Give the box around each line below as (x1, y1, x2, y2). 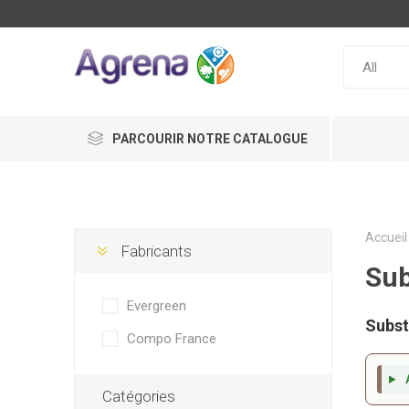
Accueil (364, 230, 407, 245)
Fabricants (120, 242, 192, 260)
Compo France (126, 330, 216, 347)
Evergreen (126, 298, 186, 314)
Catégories (101, 387, 175, 405)
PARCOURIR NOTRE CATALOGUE (111, 131, 308, 146)
